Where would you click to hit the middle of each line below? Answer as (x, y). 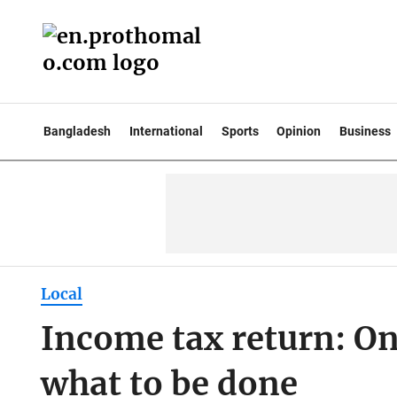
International (166, 131)
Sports (240, 131)
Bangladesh (77, 131)
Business (366, 131)
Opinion (299, 131)
